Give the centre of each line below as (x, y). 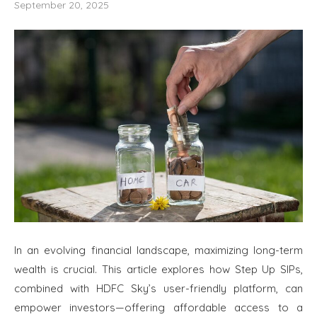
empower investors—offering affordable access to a (158, 308)
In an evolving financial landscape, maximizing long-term (158, 250)
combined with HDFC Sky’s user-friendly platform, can (158, 289)
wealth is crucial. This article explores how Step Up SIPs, (158, 270)
